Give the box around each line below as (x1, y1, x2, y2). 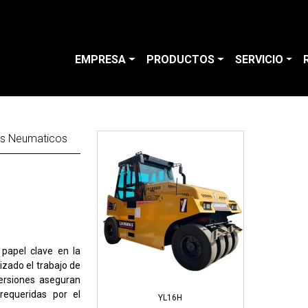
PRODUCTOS (146, 53, 214, 67)
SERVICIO (234, 53, 283, 67)
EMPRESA (75, 53, 126, 67)
